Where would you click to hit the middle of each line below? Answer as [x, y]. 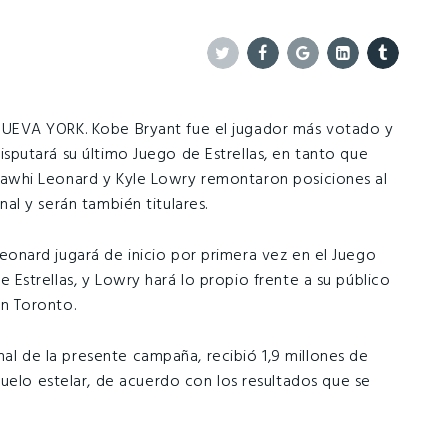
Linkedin [375, 83]
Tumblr [408, 83]
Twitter [247, 83]
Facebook [300, 83]
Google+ [334, 83]
